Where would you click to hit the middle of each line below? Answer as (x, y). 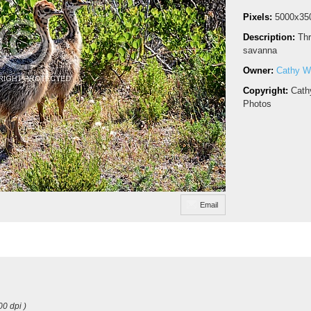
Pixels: (259, 17)
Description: (270, 37)
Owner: (260, 70)
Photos (257, 104)
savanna (260, 50)
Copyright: (267, 91)
